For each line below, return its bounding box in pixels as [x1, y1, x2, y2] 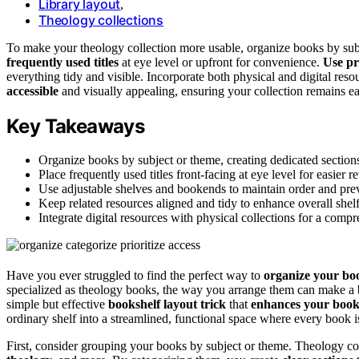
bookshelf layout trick [108, 297, 226, 312]
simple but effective [6, 297, 108, 312]
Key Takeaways [6, 114, 145, 138]
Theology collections [38, 11, 163, 28]
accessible [6, 83, 58, 98]
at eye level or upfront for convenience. [119, 54, 323, 69]
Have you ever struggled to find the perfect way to [6, 268, 264, 283]
